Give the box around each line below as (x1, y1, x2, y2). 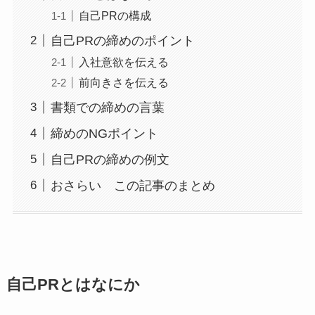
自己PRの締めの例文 (50, 152, 169, 167)
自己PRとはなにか (6, 276, 140, 293)
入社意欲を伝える (78, 55, 169, 68)
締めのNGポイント (50, 126, 158, 141)
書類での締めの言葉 (50, 100, 165, 115)
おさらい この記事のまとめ (50, 178, 215, 193)
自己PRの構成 (78, 8, 151, 22)
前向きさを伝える (78, 75, 169, 89)
